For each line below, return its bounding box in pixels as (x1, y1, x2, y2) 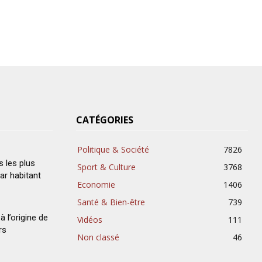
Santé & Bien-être (77, 196, 145, 208)
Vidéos (77, 214, 102, 226)
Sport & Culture (77, 161, 136, 173)
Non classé (77, 232, 119, 243)
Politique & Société (77, 144, 149, 156)
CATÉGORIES (76, 113, 133, 127)
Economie (77, 179, 115, 191)
